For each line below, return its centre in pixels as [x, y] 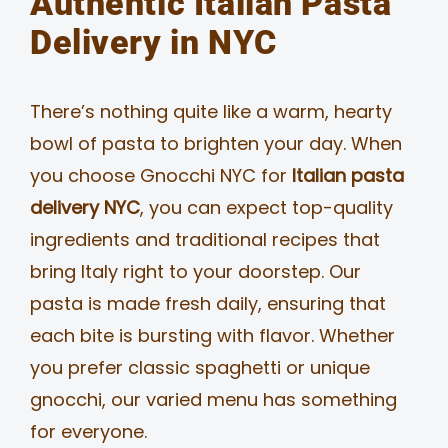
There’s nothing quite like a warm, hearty [210, 111]
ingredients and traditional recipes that [204, 239]
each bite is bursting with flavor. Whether [212, 335]
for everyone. [88, 431]
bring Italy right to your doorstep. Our [195, 271]
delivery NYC [84, 207]
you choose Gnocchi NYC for [160, 175]
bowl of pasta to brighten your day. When [215, 143]
